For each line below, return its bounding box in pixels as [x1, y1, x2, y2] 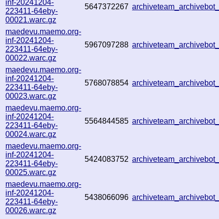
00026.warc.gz [5, 206, 57, 215]
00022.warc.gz [5, 53, 57, 62]
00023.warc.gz [5, 91, 57, 100]
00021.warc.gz [5, 15, 57, 24]
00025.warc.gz [5, 168, 57, 176]
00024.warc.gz [5, 130, 57, 138]
